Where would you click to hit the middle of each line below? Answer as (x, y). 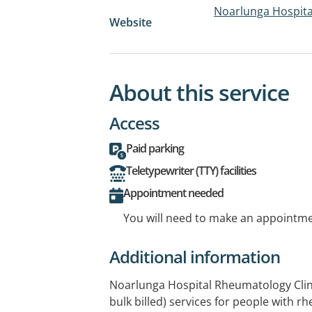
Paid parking (155, 148)
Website (131, 22)
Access (134, 123)
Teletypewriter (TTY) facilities (191, 170)
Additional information (195, 256)
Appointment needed (173, 193)
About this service (199, 92)
